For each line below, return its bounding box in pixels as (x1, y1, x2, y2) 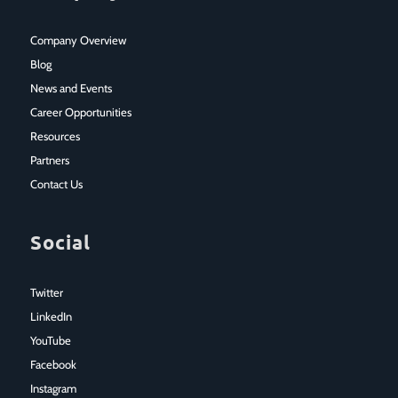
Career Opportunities (29, 105, 131, 120)
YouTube (29, 333, 71, 348)
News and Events (29, 81, 112, 96)
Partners (29, 153, 69, 168)
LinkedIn (29, 309, 72, 324)
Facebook (29, 357, 76, 372)
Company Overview (29, 33, 126, 48)
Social (29, 230, 91, 255)
